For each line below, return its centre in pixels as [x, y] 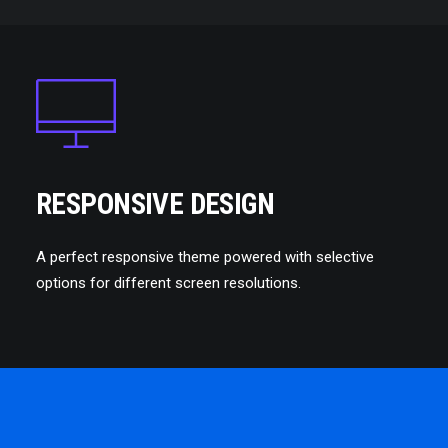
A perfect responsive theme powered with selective [205, 257]
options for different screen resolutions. [168, 283]
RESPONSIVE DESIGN [155, 204]
